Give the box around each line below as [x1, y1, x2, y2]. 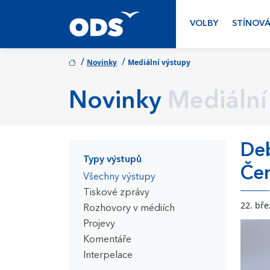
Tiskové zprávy [83, 188, 149, 198]
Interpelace [83, 251, 133, 260]
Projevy [83, 219, 115, 229]
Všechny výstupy [83, 172, 155, 182]
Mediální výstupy [128, 57, 190, 67]
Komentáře [83, 235, 131, 245]
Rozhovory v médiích [83, 204, 175, 213]
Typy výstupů [83, 155, 142, 165]
